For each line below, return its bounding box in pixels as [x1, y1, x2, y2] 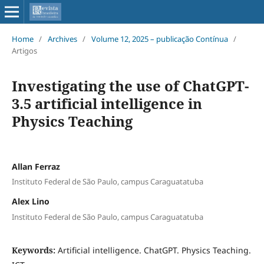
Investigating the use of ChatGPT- [11, 75, 249, 95]
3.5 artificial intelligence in [11, 93, 202, 113]
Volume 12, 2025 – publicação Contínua [91, 33, 228, 44]
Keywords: [11, 244, 58, 256]
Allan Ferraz [11, 160, 60, 172]
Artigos [11, 45, 37, 56]
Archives [47, 33, 77, 44]
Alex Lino [11, 196, 49, 207]
